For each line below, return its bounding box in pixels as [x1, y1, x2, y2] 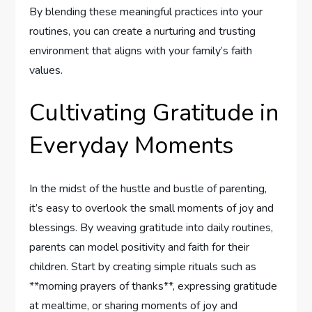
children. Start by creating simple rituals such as [29, 259, 257, 275]
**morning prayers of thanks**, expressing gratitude [29, 279, 278, 295]
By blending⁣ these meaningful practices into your [29, 4, 263, 20]
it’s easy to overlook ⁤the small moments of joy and [29, 201, 274, 217]
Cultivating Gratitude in [29, 97, 279, 130]
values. [29, 63, 63, 79]
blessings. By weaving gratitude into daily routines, [29, 220, 274, 236]
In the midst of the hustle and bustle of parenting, [29, 181, 267, 197]
